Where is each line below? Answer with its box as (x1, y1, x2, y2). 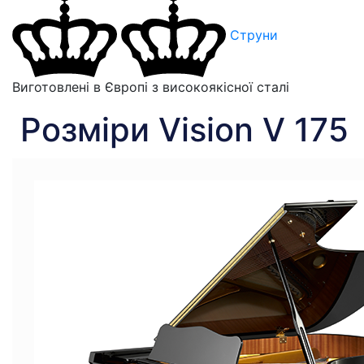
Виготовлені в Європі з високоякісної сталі (12, 78, 289, 95)
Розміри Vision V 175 (20, 109, 349, 149)
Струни (230, 27, 278, 44)
